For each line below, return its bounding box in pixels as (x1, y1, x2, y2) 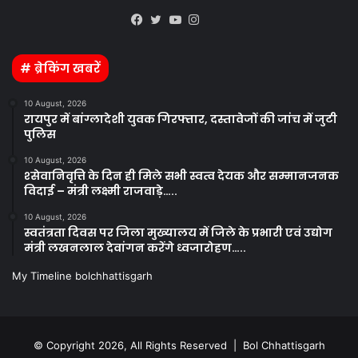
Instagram (198, 32, 254, 47)
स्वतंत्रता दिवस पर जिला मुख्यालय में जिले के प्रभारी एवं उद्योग (24, 225, 332, 241)
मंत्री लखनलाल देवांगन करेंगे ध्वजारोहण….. (24, 240, 246, 256)
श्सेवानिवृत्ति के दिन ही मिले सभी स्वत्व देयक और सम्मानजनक (24, 168, 339, 184)
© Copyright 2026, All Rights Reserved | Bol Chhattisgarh (33, 339, 325, 352)
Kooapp (227, 13, 269, 28)
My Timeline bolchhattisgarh (12, 269, 153, 282)
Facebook (141, 32, 196, 47)
